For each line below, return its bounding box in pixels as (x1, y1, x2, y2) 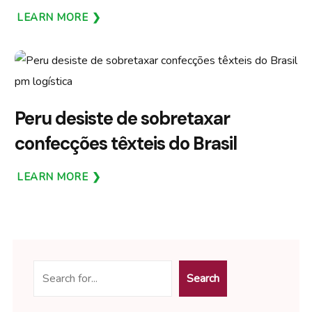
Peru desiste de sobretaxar (15, 106, 230, 130)
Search (187, 270, 219, 286)
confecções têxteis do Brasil (15, 131, 237, 155)
